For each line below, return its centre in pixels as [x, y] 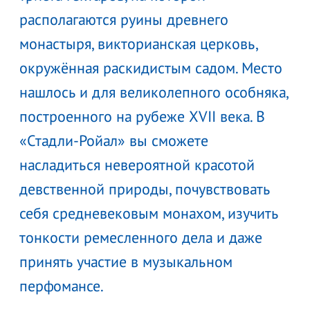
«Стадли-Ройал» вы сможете [114, 140]
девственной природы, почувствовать [145, 189]
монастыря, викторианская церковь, [138, 43]
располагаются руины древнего [124, 19]
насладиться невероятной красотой [137, 164]
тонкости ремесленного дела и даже [141, 237]
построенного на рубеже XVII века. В [142, 116]
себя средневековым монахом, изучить [149, 213]
